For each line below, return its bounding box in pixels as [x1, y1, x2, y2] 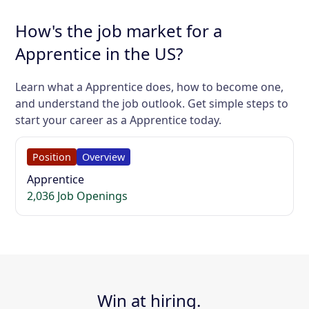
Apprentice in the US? [15, 41, 183, 65]
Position [32, 150, 72, 163]
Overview [82, 150, 126, 163]
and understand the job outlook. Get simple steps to [15, 95, 289, 111]
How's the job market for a [15, 19, 223, 42]
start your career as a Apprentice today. [15, 112, 222, 128]
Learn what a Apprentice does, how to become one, [15, 79, 284, 94]
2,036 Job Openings [27, 188, 128, 203]
